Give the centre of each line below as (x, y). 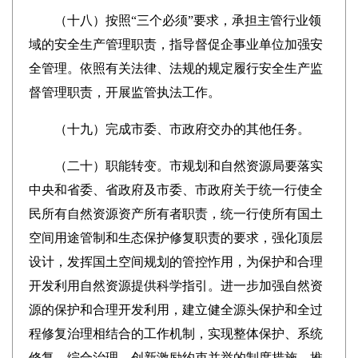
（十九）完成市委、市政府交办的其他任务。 (169, 129)
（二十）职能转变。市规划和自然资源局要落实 (175, 166)
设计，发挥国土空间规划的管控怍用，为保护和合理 (175, 262)
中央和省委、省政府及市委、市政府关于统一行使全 (175, 190)
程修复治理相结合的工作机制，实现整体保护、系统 (175, 334)
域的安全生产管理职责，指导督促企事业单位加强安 (175, 44)
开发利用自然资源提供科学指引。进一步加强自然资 (175, 286)
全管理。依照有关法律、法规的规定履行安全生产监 (175, 68)
